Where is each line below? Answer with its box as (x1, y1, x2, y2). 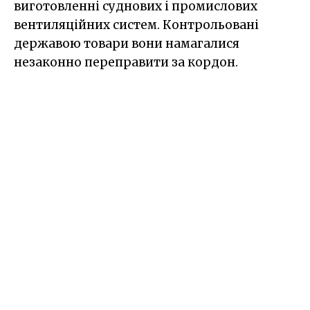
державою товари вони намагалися (14, 36, 239, 52)
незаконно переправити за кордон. (14, 55, 238, 71)
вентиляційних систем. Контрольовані (14, 17, 259, 33)
